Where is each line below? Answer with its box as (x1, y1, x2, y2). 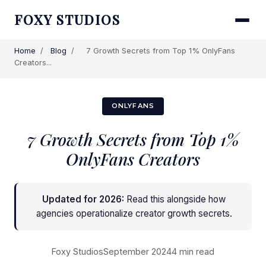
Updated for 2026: (42, 193, 124, 205)
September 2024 (103, 246, 172, 256)
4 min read (172, 246, 214, 256)
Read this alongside (124, 193, 208, 205)
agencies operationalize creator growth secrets (36, 207, 230, 219)
